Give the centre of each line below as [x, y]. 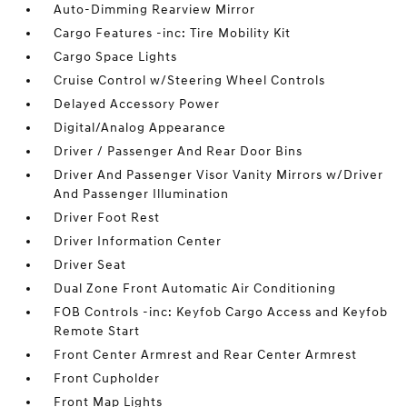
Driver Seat [90, 265]
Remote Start [97, 331]
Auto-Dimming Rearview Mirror [155, 10]
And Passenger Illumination [142, 194]
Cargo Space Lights [116, 57]
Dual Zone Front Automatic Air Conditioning [195, 288]
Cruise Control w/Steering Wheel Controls [190, 80]
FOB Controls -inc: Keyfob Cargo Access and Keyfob [221, 312]
